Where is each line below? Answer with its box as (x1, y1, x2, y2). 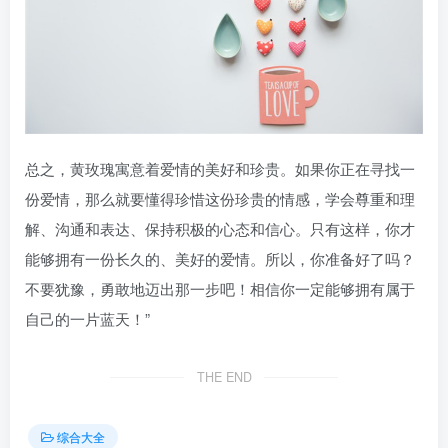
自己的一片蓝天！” (25, 307, 150, 329)
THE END (196, 367, 252, 386)
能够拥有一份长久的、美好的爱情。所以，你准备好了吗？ (25, 247, 415, 269)
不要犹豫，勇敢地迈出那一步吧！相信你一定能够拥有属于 (25, 277, 415, 299)
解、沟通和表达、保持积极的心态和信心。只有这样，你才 (25, 217, 415, 239)
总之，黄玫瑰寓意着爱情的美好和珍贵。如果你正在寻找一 (25, 157, 415, 179)
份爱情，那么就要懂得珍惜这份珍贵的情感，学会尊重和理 (25, 187, 415, 209)
